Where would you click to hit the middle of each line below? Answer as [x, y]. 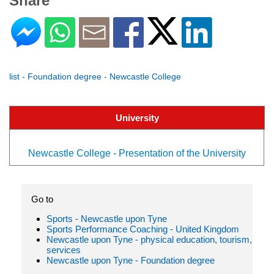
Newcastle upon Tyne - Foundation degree [131, 260]
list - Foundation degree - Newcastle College [95, 76]
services [64, 250]
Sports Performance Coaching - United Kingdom [143, 229]
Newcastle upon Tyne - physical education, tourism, [149, 239]
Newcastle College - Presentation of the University [137, 153]
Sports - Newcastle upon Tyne [107, 218]
